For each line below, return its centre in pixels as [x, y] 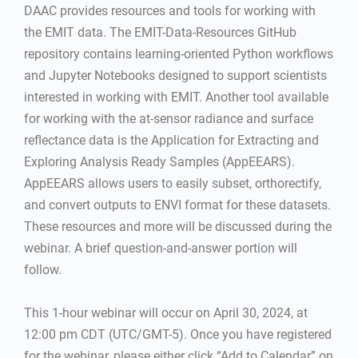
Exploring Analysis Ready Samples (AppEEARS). [159, 162]
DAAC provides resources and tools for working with [170, 11]
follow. [43, 270]
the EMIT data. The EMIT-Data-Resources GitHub [160, 32]
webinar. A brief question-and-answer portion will [161, 248]
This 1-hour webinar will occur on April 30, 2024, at [166, 313]
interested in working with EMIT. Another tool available [176, 97]
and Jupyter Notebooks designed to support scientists [175, 76]
